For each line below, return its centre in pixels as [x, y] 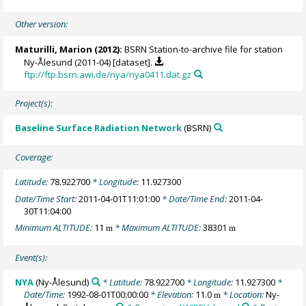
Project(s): [34, 103]
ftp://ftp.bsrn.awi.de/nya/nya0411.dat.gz [108, 74]
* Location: [244, 295]
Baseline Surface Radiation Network [99, 128]
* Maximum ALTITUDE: [158, 228]
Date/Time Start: [47, 198]
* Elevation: [172, 295]
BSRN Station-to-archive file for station [203, 49]
